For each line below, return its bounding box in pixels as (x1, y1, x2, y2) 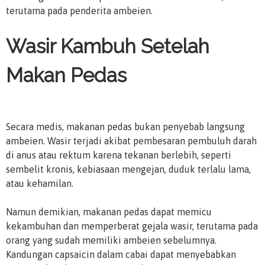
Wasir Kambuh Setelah (6, 34, 209, 58)
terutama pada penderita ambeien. (6, 5, 153, 16)
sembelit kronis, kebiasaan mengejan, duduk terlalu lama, (6, 163, 251, 174)
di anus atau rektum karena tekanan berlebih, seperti (6, 149, 231, 160)
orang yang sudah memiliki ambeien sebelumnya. (6, 234, 216, 245)
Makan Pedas (6, 63, 127, 87)
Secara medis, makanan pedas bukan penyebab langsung (6, 121, 245, 132)
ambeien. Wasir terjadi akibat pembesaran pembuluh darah (6, 135, 257, 146)
